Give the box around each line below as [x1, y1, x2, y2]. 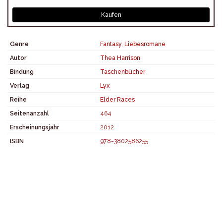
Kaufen [101, 11, 121, 18]
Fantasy [100, 40, 121, 48]
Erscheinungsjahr [10, 123, 59, 131]
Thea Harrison [100, 54, 140, 61]
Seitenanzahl [10, 110, 49, 117]
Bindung [10, 68, 34, 75]
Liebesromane [124, 40, 166, 48]
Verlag [10, 82, 29, 89]
